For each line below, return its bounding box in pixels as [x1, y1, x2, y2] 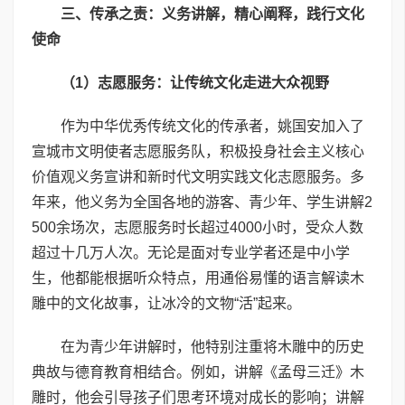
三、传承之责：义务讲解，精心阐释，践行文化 [61, 6, 364, 23]
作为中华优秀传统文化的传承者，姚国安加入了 [61, 118, 364, 135]
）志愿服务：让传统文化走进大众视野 [83, 75, 329, 91]
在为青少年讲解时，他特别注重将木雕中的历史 [61, 339, 364, 355]
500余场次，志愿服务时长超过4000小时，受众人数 [32, 220, 363, 236]
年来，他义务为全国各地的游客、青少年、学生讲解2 [32, 194, 372, 211]
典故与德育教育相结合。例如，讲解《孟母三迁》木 [32, 364, 364, 381]
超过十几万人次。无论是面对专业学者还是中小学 [32, 245, 350, 261]
